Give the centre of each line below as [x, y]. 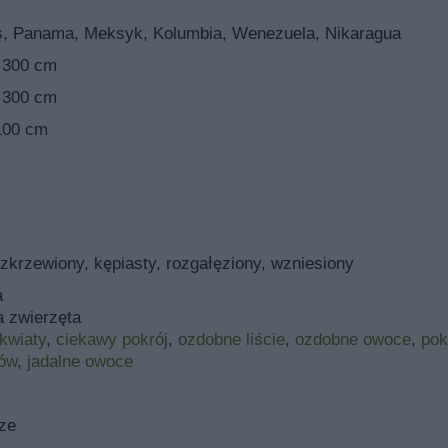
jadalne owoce [79, 361]
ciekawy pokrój [111, 339]
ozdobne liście [231, 339]
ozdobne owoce [352, 339]
